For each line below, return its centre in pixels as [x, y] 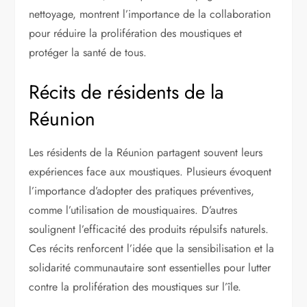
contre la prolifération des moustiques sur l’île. [135, 286]
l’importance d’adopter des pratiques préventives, [142, 191]
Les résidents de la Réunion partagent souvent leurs [146, 152]
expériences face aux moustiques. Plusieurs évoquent [150, 171]
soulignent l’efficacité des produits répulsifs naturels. [149, 229]
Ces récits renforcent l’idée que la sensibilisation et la [152, 248]
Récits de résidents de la [126, 92]
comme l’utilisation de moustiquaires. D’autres [133, 210]
